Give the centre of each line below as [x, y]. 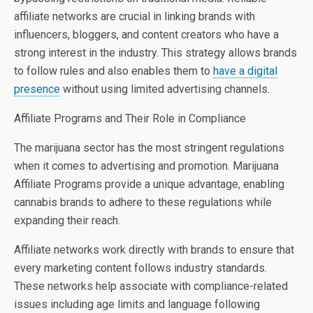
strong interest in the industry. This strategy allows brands [155, 52]
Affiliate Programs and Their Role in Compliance [130, 118]
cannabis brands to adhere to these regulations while [143, 202]
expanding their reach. [67, 220]
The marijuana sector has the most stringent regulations [149, 147]
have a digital [245, 71]
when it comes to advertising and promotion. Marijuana [146, 166]
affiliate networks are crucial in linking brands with [134, 16]
